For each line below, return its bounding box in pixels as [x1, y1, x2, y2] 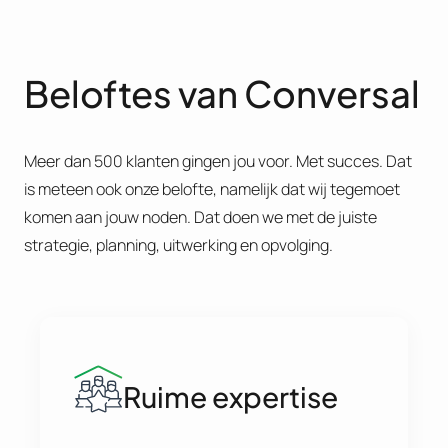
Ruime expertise [122, 378, 338, 414]
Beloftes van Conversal [24, 70, 420, 117]
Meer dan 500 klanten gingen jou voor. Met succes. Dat [24, 150, 412, 173]
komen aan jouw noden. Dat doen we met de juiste [24, 206, 377, 229]
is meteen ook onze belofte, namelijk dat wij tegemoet [24, 178, 400, 201]
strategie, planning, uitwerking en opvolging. [24, 234, 333, 257]
